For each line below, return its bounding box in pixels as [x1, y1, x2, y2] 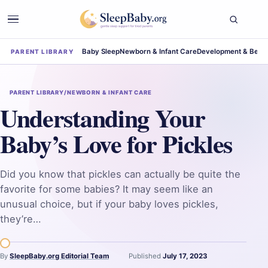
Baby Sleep [81, 47, 120, 56]
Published [129, 252, 163, 260]
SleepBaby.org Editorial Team [10, 252, 109, 260]
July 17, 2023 [163, 252, 208, 260]
